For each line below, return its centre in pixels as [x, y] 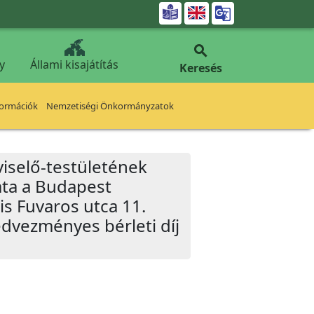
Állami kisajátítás [74, 64]
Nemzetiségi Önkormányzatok [110, 106]
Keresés [200, 68]
